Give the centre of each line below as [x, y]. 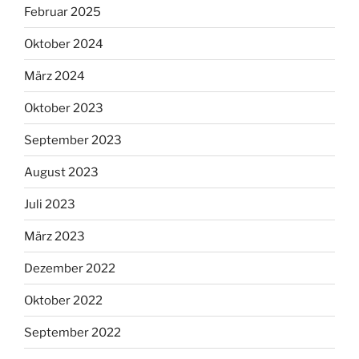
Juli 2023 [50, 204]
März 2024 [54, 76]
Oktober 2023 [64, 108]
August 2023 [61, 172]
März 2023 [54, 236]
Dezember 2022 [70, 268]
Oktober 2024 [64, 44]
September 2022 [73, 332]
